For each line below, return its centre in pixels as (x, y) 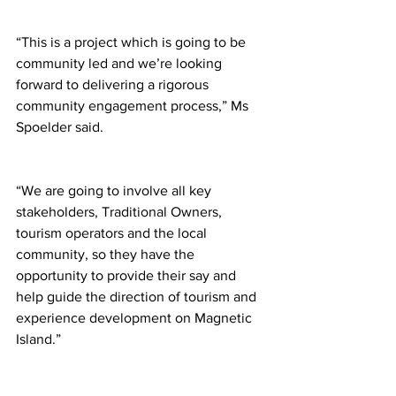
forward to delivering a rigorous (114, 84)
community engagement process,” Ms (134, 105)
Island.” (38, 339)
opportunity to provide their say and (128, 275)
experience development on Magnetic (136, 317)
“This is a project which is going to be (133, 42)
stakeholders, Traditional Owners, (121, 211)
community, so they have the (107, 254)
